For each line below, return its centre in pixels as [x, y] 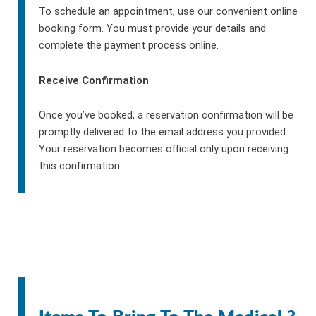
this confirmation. [80, 166]
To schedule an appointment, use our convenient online [168, 12]
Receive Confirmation [94, 80]
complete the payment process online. [129, 45]
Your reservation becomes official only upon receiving [164, 149]
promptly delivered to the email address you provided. [163, 132]
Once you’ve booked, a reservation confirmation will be [166, 115]
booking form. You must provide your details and [152, 29]
